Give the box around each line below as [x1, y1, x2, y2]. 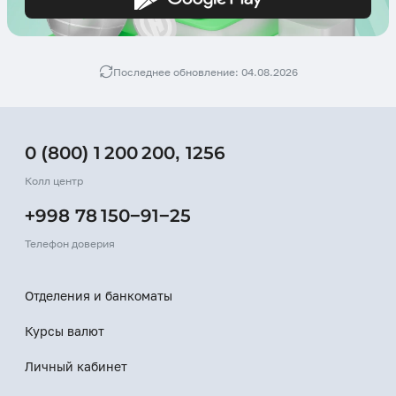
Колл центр [25, 174, 83, 188]
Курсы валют [25, 324, 104, 339]
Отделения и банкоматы [25, 288, 172, 304]
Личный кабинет [25, 359, 127, 375]
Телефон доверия [25, 237, 115, 251]
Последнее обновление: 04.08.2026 [112, 65, 298, 79]
